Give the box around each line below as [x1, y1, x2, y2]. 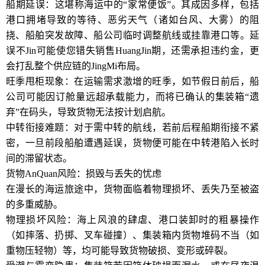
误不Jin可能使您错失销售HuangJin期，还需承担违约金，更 [6, 46, 259, 56]
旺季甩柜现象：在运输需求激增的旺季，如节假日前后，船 [6, 76, 259, 86]
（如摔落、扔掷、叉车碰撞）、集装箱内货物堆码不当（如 [6, 230, 259, 240]
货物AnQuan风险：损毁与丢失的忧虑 [6, 169, 161, 179]
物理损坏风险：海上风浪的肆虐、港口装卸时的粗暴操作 [6, 215, 259, 225]
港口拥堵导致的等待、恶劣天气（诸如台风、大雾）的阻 [6, 15, 259, 25]
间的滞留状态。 [6, 153, 72, 163]
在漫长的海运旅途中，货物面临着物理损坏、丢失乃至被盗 [6, 184, 259, 194]
